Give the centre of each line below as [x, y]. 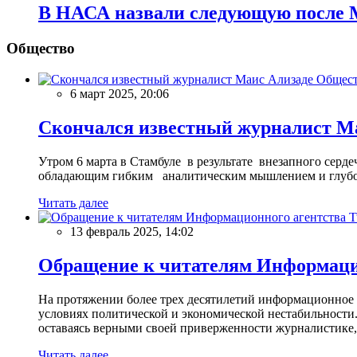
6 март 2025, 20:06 [120, 94]
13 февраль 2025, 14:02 [132, 231]
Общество [41, 49]
